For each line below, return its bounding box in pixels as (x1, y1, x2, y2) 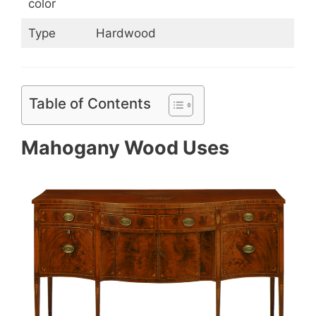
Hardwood (95, 26, 156, 41)
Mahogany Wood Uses (21, 136, 229, 160)
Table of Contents (29, 95, 151, 113)
